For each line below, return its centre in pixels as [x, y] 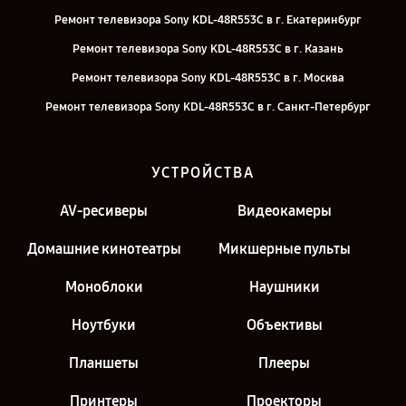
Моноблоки [104, 287]
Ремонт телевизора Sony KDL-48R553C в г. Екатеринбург [208, 20]
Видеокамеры [284, 211]
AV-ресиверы [104, 211]
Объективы [284, 325]
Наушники [284, 287]
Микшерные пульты [284, 249]
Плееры [284, 363]
